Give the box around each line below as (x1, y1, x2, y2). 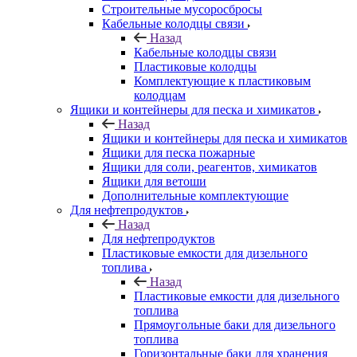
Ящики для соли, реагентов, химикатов (102, 159, 317, 174)
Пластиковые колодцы (134, 59, 257, 73)
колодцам (134, 88, 186, 102)
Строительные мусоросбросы (102, 2, 262, 16)
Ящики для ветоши (102, 174, 206, 188)
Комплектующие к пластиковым (134, 73, 311, 88)
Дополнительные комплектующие (102, 188, 288, 202)
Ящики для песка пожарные (102, 145, 255, 159)
